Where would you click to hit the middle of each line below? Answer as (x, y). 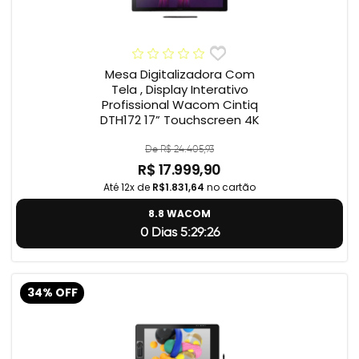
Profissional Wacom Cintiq (179, 105)
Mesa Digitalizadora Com (179, 75)
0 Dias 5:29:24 (179, 232)
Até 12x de (128, 188)
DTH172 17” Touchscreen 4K (179, 120)
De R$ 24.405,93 (179, 149)
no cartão (230, 188)
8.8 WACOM (179, 214)
